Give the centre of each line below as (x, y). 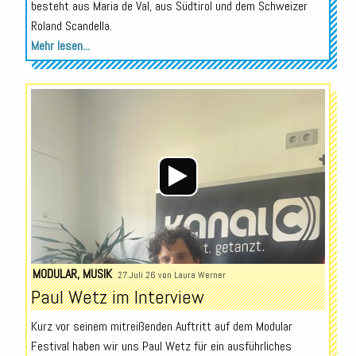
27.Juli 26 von (145, 275)
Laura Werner (199, 275)
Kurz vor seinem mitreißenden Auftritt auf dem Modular (161, 327)
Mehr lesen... (60, 45)
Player (339, 114)
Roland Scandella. (71, 25)
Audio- (339, 97)
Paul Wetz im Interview (117, 297)
